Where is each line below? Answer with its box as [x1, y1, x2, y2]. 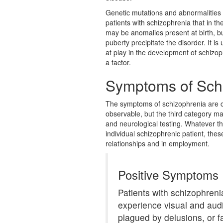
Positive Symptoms [118, 166, 219, 183]
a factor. [106, 57, 131, 67]
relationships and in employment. [106, 138, 210, 148]
